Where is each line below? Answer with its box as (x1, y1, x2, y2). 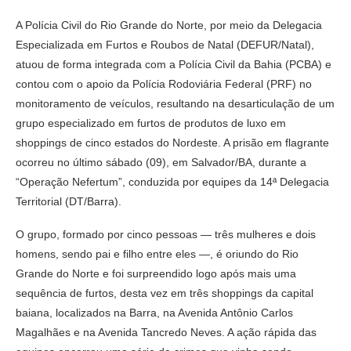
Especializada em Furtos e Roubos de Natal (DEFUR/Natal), (16, 38, 314, 51)
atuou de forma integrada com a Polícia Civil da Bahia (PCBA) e (16, 57, 331, 71)
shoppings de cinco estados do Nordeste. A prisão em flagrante (16, 136, 329, 149)
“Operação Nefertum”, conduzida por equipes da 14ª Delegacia (16, 175, 329, 188)
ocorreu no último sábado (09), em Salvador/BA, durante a (16, 155, 306, 168)
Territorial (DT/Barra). (16, 194, 121, 208)
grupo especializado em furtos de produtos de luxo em (16, 116, 286, 129)
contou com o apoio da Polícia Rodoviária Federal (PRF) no (16, 77, 312, 90)
